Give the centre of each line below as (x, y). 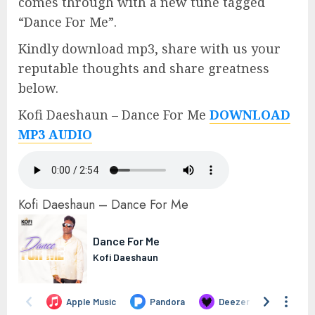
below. (38, 88)
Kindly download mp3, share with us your (149, 48)
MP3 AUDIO (55, 134)
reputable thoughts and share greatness (144, 68)
